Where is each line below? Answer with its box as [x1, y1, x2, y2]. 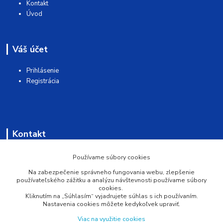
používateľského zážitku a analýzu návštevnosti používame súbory [16, 176, 207, 184]
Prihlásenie [26, 66, 59, 75]
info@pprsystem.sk [18, 196, 76, 206]
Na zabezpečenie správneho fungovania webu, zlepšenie [28, 168, 195, 176]
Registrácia [26, 76, 60, 86]
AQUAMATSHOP [6, 150, 59, 160]
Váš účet [12, 43, 48, 55]
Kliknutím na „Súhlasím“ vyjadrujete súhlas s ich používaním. [25, 192, 198, 200]
